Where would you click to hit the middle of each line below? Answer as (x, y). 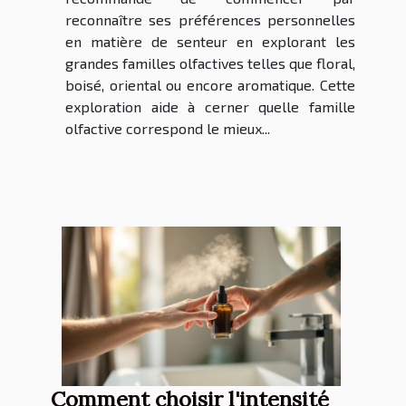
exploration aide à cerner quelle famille (210, 107)
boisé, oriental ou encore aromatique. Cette (210, 85)
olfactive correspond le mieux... (168, 129)
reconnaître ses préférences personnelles (210, 20)
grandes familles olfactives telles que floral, (210, 63)
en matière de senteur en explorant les (210, 42)
